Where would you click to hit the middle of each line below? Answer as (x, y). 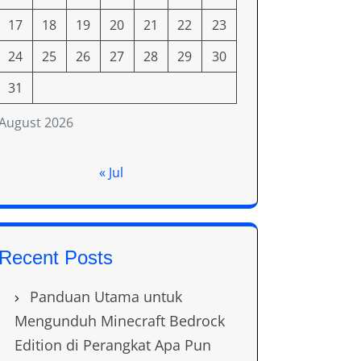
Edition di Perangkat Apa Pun (112, 345)
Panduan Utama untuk (106, 297)
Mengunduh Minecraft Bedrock (119, 321)
